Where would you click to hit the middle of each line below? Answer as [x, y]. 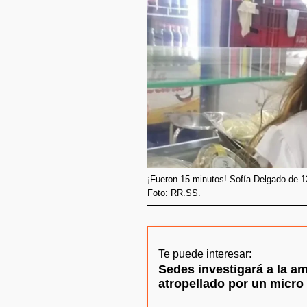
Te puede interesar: [205, 254]
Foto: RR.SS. [174, 193]
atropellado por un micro [231, 284]
